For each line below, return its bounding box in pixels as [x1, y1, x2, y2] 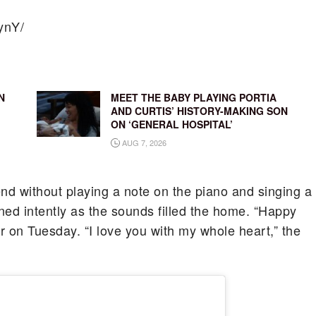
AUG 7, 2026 [119, 137, 166, 149]
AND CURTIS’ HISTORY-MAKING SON [110, 104, 288, 119]
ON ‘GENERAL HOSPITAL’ [110, 117, 233, 132]
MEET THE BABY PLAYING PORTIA [110, 90, 276, 105]
